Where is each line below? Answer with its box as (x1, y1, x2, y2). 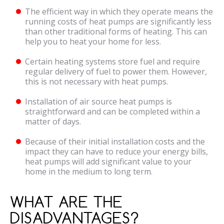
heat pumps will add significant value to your (25, 156, 191, 167)
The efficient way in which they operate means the (25, 6, 213, 17)
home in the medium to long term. (25, 166, 152, 177)
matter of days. (25, 116, 81, 127)
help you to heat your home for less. (25, 36, 161, 47)
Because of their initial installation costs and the (25, 136, 205, 147)
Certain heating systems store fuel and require (25, 56, 200, 67)
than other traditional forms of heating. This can (25, 26, 207, 37)
